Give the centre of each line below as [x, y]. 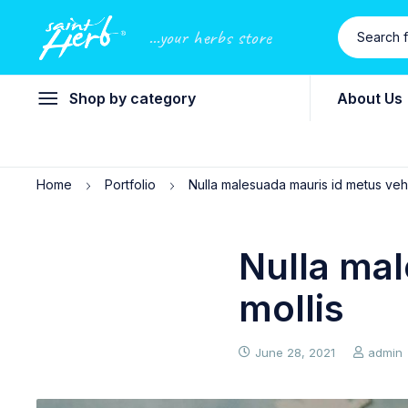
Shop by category [133, 98]
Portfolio [130, 184]
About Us [370, 98]
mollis [291, 308]
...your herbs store [210, 37]
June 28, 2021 [295, 352]
